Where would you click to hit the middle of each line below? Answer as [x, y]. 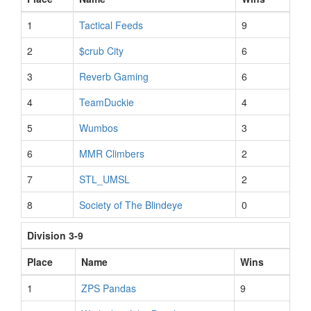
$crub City [101, 51]
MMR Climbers [112, 153]
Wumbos [99, 128]
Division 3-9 [55, 235]
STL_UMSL [104, 179]
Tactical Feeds [111, 25]
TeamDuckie [107, 102]
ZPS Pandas [109, 288]
